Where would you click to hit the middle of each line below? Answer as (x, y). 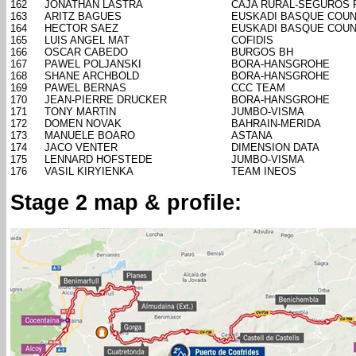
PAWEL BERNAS (85, 88)
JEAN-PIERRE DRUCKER (106, 100)
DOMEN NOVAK (83, 124)
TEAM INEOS (264, 172)
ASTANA (252, 136)
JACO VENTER (81, 148)
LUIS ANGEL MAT (87, 41)
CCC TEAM (258, 88)
